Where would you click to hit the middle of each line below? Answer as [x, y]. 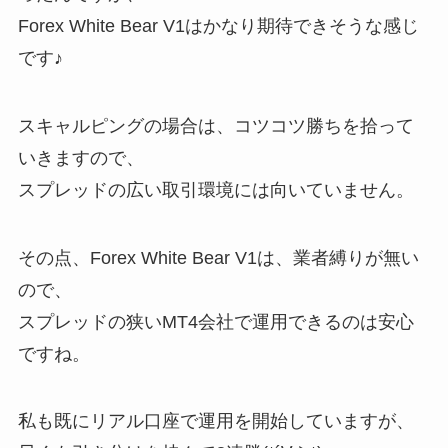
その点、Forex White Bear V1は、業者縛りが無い [218, 257]
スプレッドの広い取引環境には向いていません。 [215, 189]
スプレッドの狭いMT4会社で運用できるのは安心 [215, 321]
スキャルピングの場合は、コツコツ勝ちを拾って [215, 125]
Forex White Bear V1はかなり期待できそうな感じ [218, 25]
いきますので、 [80, 157]
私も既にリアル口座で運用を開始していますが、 [215, 421]
